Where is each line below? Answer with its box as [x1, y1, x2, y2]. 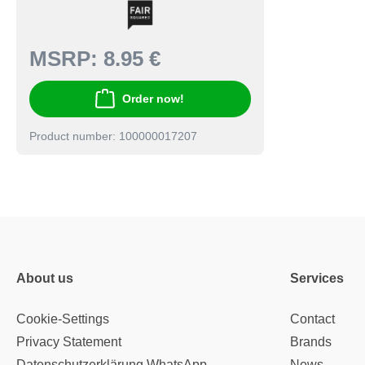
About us [16, 271, 73, 285]
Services [290, 271, 344, 285]
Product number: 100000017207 [29, 129, 197, 143]
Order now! [122, 92, 185, 106]
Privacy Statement [16, 335, 121, 349]
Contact [290, 312, 335, 326]
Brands [290, 335, 332, 349]
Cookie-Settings [16, 312, 109, 326]
